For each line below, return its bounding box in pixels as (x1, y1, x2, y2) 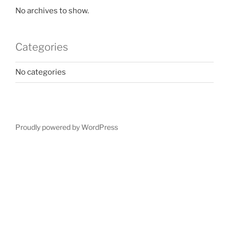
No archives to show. (15, 6, 89, 15)
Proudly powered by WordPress (15, 122, 118, 131)
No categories (15, 67, 66, 77)
